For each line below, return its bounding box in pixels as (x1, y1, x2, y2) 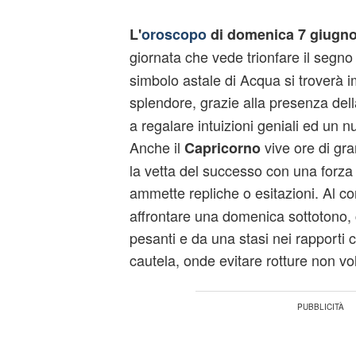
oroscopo (141, 24, 207, 44)
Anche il (129, 137, 184, 157)
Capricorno (184, 137, 261, 158)
